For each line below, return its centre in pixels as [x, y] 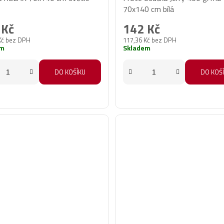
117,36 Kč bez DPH [149, 40]
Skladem [136, 48]
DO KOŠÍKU [70, 72]
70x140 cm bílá [148, 9]
